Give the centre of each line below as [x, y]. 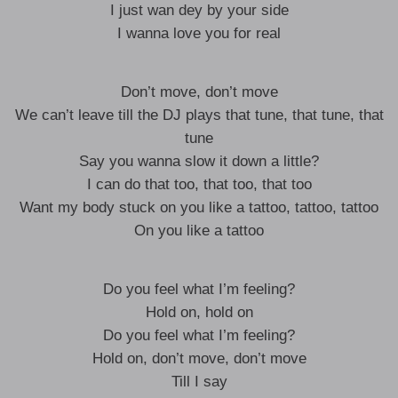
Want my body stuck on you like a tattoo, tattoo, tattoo [199, 207]
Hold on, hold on [199, 312]
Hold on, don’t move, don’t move [199, 358]
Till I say [199, 382]
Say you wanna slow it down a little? [199, 161]
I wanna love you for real [199, 33]
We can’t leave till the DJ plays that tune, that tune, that [199, 115]
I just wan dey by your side [199, 10]
